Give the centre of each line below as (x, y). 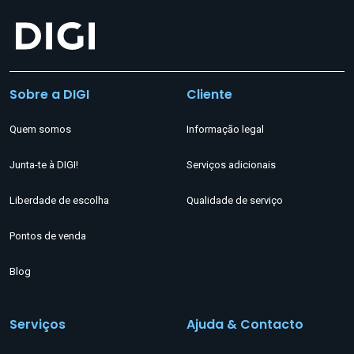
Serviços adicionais (231, 165)
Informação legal (225, 130)
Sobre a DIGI (49, 94)
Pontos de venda (48, 236)
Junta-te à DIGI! (44, 165)
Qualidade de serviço (235, 201)
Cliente (209, 94)
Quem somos (40, 130)
